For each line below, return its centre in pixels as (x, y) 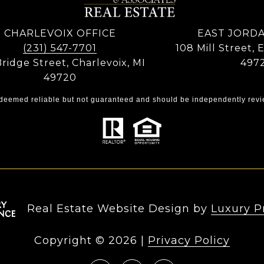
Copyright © (70, 241)
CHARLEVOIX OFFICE (60, 33)
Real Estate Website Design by (119, 209)
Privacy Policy (189, 241)
